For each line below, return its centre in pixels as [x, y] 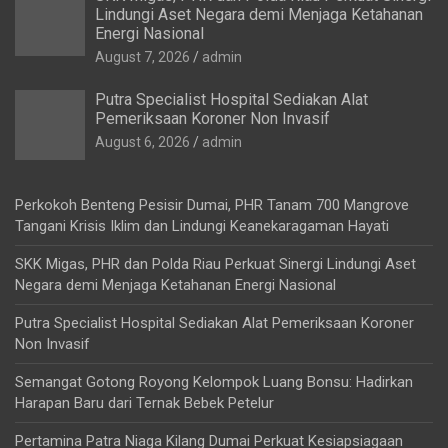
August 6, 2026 [142, 142]
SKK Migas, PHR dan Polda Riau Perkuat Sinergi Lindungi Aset [215, 264]
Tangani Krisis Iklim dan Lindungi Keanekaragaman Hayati [202, 226]
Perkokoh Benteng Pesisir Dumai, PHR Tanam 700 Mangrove [212, 205]
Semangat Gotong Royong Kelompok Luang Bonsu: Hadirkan [214, 382]
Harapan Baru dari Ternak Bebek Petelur [144, 403]
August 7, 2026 [142, 57]
